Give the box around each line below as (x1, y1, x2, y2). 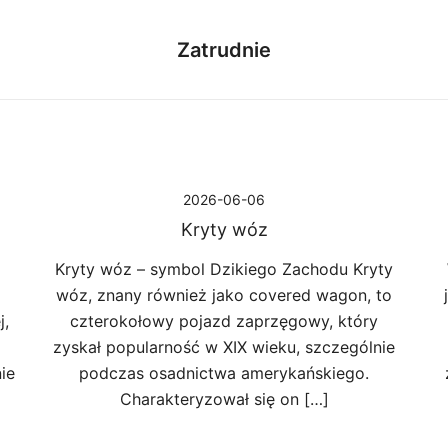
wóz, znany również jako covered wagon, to (56, 285, 392, 305)
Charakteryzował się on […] (119, 389, 329, 409)
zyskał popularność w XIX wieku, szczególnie (53, 337, 395, 357)
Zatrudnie (176, 37, 271, 62)
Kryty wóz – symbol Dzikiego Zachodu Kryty (55, 259, 393, 279)
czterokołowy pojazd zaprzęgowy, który (70, 311, 378, 331)
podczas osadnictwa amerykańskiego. (79, 363, 369, 383)
